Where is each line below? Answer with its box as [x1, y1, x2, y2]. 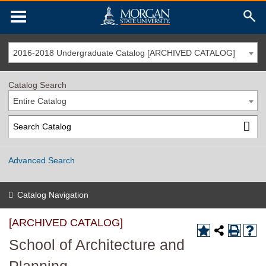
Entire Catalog [13, 96, 66, 106]
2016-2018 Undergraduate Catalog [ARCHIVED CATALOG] [13, 48, 235, 58]
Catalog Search [8, 80, 66, 90]
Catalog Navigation [17, 190, 88, 199]
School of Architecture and [9, 237, 185, 253]
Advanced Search [8, 155, 75, 165]
